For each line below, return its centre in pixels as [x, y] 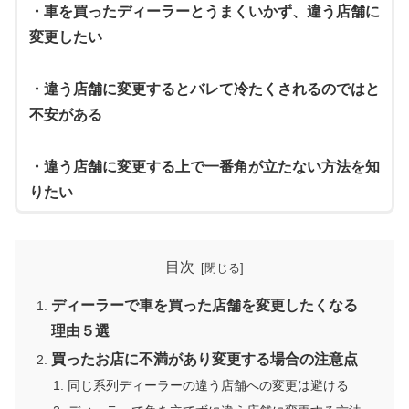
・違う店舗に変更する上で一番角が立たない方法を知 [204, 167]
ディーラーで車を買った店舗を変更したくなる [205, 305]
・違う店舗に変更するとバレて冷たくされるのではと [204, 89]
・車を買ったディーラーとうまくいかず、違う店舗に [204, 12]
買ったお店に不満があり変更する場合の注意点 [205, 359]
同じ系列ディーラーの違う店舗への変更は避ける [208, 386]
